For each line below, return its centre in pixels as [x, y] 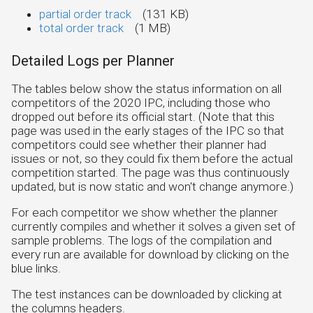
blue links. [36, 269]
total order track [81, 28]
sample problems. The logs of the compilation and [141, 241]
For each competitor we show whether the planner [145, 213]
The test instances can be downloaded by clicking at [147, 294]
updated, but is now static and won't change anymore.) [152, 186]
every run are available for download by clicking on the [150, 255]
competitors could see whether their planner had [139, 144]
